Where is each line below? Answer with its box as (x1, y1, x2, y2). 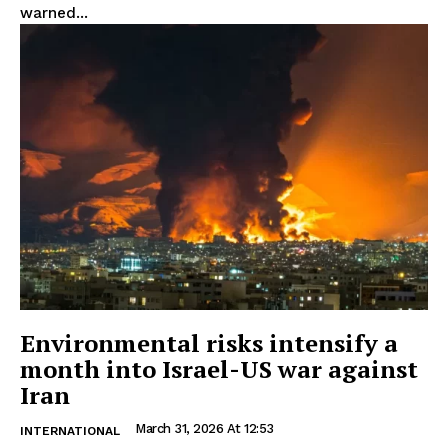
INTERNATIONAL (20, 423, 120, 438)
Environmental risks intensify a (20, 326, 398, 359)
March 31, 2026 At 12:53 (135, 420, 274, 436)
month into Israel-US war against (20, 352, 418, 385)
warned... (20, 4, 88, 23)
